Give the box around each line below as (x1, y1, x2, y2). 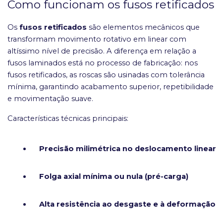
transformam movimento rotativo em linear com (7, 35, 186, 44)
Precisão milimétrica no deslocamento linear (39, 144, 216, 154)
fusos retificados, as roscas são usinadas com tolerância (7, 70, 205, 80)
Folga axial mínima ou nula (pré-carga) (39, 172, 188, 181)
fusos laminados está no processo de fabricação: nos (7, 58, 198, 68)
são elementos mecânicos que (87, 23, 200, 32)
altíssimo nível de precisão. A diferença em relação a (7, 47, 196, 56)
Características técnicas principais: (7, 114, 128, 123)
